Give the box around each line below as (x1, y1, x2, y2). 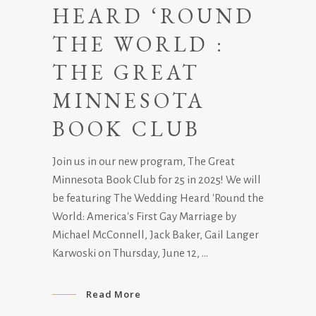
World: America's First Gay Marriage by (52, 210, 236, 222)
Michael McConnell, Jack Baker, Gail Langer (52, 229, 259, 241)
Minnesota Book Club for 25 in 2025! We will (52, 174, 261, 186)
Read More (85, 287, 142, 300)
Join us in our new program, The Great (52, 155, 235, 167)
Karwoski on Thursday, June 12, (52, 247, 202, 259)
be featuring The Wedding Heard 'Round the (52, 192, 264, 204)
